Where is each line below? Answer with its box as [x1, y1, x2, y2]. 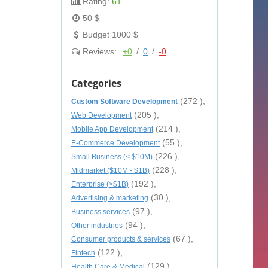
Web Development [71, 111, 132, 120]
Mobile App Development [71, 125, 153, 133]
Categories [71, 77, 121, 90]
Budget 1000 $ [80, 30, 138, 39]
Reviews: [80, 47, 119, 56]
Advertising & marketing [71, 194, 148, 202]
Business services [71, 208, 130, 216]
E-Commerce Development [71, 139, 160, 147]
